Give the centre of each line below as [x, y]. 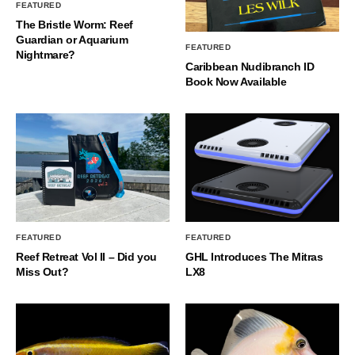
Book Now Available [236, 82]
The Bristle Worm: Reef [74, 25]
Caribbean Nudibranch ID [250, 67]
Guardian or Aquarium [72, 40]
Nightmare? [46, 55]
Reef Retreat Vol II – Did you [86, 256]
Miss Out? [42, 271]
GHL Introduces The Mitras [254, 256]
